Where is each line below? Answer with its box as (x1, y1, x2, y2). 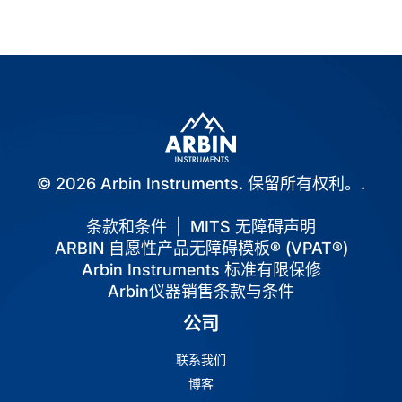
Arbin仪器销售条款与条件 (108, 281, 294, 301)
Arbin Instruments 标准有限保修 (81, 259, 321, 279)
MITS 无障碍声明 (190, 216, 316, 236)
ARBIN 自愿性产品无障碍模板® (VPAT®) (54, 238, 348, 258)
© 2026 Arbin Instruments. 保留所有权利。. (37, 173, 365, 193)
